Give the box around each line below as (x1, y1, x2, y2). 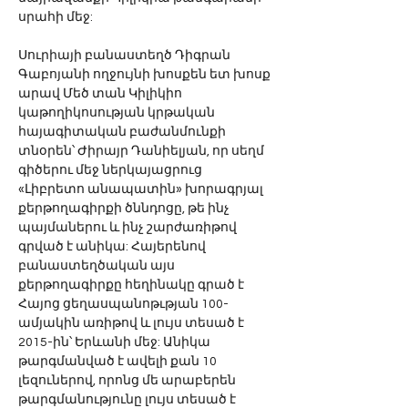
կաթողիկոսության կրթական (18, 107, 218, 119)
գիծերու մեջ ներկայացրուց (18, 164, 205, 177)
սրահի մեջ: (18, 11, 96, 24)
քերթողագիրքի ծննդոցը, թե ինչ (18, 202, 232, 215)
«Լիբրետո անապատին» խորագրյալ (18, 183, 266, 196)
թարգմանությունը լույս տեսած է (18, 393, 239, 406)
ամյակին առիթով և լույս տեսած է (18, 317, 247, 330)
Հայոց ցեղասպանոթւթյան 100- (18, 298, 229, 311)
